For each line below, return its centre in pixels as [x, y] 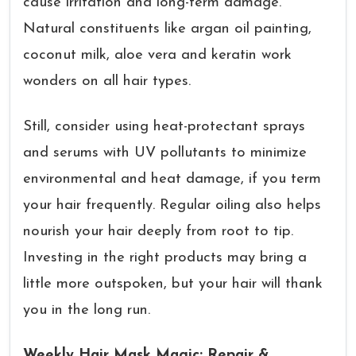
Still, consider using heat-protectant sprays [164, 127]
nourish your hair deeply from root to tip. [158, 232]
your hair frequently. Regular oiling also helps [172, 205]
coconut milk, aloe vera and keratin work [157, 55]
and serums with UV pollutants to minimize [165, 153]
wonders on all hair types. [107, 81]
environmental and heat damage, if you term [172, 179]
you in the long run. [87, 310]
